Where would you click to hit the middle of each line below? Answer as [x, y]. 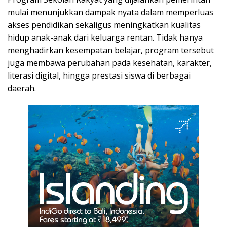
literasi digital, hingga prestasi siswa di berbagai [99, 75]
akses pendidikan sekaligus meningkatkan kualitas [104, 25]
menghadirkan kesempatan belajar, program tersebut [111, 50]
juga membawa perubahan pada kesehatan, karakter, [110, 63]
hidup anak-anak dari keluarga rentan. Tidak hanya [105, 37]
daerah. [22, 88]
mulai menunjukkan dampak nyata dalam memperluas [110, 12]
